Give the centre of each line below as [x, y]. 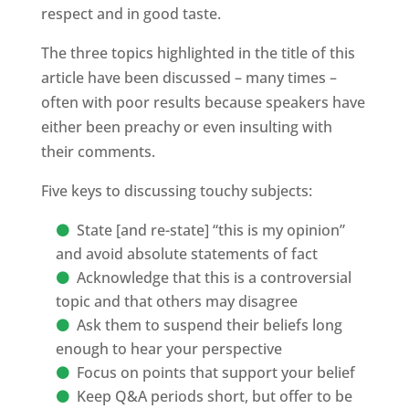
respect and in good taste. [131, 14]
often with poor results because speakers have [203, 102]
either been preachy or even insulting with [186, 127]
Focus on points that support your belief [215, 372]
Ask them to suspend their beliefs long [209, 325]
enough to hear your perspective [168, 349]
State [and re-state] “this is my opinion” [210, 230]
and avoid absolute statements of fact [186, 254]
